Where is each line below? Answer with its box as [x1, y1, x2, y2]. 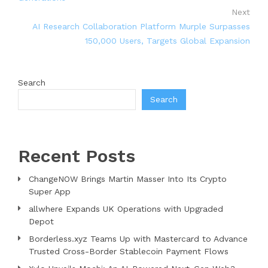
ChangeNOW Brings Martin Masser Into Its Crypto [29, 173, 227, 184]
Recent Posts [18, 145, 135, 166]
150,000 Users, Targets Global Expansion [85, 35, 250, 45]
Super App [29, 186, 71, 196]
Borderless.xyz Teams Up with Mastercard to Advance [29, 233, 248, 243]
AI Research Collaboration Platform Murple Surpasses [32, 21, 250, 31]
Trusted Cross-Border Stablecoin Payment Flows [29, 246, 229, 256]
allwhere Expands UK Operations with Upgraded [29, 203, 223, 214]
